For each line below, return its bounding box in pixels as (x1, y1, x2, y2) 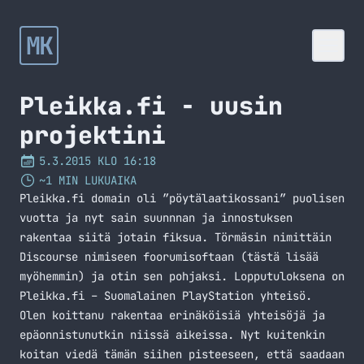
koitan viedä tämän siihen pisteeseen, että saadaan (19, 347, 344, 362)
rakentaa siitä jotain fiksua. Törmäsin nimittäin (19, 230, 331, 245)
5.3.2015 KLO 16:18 (39, 154, 156, 168)
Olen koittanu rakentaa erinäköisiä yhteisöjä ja (19, 308, 325, 323)
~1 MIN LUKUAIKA (39, 173, 136, 188)
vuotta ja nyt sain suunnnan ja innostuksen (19, 210, 292, 225)
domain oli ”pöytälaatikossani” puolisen (84, 191, 344, 206)
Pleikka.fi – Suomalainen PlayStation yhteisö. (19, 288, 312, 303)
